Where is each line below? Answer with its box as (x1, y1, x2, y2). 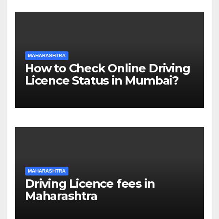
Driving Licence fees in (25, 176, 155, 191)
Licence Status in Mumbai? (25, 73, 178, 88)
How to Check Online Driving (25, 61, 190, 75)
